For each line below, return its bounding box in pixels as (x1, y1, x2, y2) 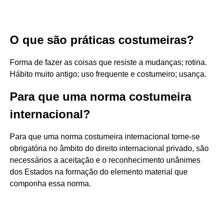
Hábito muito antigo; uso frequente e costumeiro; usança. (10, 70, 206, 78)
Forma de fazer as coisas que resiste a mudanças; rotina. (10, 58, 207, 66)
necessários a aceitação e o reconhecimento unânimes (10, 156, 200, 164)
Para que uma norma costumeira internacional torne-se (10, 132, 200, 141)
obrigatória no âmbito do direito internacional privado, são (10, 144, 209, 153)
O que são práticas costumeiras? (10, 33, 194, 46)
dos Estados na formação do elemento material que (10, 168, 188, 176)
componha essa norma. (10, 179, 91, 188)
